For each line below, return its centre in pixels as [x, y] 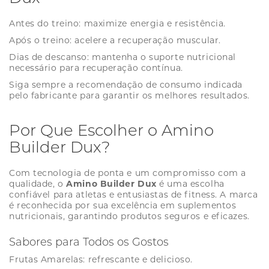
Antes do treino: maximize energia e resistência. [117, 24]
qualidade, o [38, 184]
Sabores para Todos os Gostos [89, 242]
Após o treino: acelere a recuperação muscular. [115, 41]
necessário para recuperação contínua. [96, 68]
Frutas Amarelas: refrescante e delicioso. [101, 260]
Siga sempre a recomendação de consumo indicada [126, 85]
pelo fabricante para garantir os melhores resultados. [129, 96]
